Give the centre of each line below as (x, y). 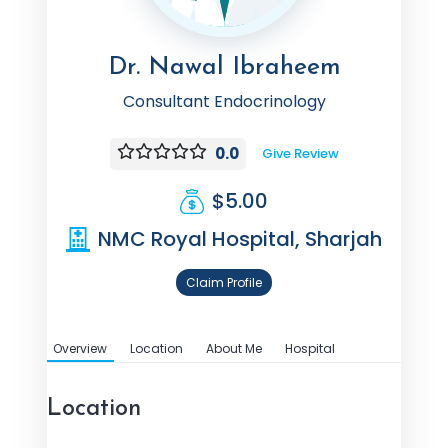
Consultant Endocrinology (224, 101)
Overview (80, 348)
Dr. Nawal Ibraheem (224, 67)
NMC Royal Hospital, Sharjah (240, 239)
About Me (233, 348)
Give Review (300, 153)
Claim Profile (224, 282)
